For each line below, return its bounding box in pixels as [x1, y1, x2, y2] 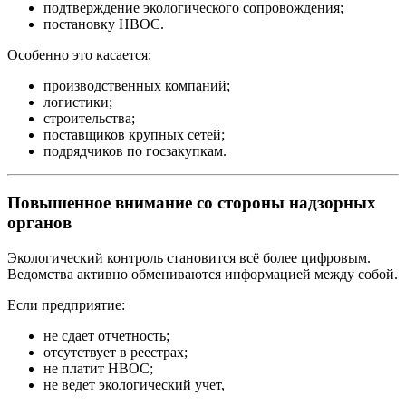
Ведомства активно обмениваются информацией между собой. [7, 266, 398, 282]
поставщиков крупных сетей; [43, 127, 225, 143]
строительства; [43, 111, 135, 127]
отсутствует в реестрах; [43, 343, 188, 360]
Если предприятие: [7, 296, 125, 313]
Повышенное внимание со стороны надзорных [7, 193, 376, 213]
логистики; [43, 94, 112, 111]
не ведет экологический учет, [43, 376, 225, 392]
